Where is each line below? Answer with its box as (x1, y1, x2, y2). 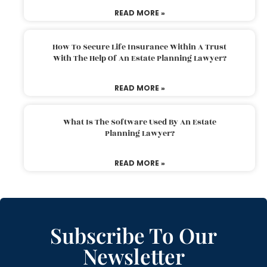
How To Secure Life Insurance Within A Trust (52, 41, 226, 53)
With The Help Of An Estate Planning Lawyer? (52, 52, 226, 64)
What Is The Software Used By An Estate (63, 116, 216, 128)
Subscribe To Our (50, 221, 217, 249)
